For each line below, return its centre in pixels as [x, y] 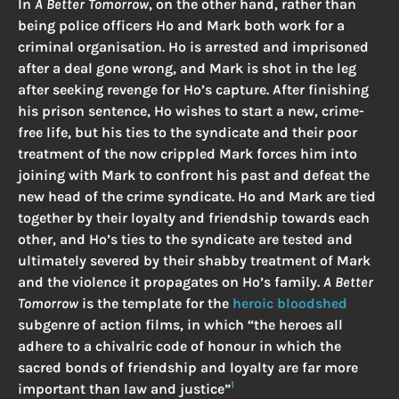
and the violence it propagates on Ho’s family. [171, 282]
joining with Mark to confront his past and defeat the [194, 175]
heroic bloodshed [290, 304]
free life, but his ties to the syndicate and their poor [187, 133]
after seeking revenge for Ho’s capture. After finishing [193, 90]
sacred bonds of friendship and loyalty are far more [188, 368]
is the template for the [155, 304]
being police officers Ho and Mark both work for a [181, 26]
